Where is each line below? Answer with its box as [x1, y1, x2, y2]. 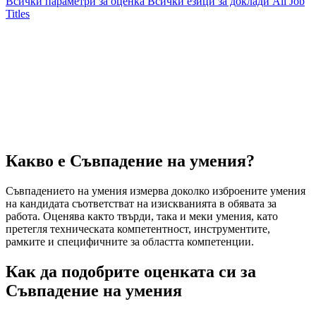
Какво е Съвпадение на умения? [6, 151, 255, 170]
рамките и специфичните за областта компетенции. [6, 235, 254, 248]
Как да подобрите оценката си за [6, 262, 256, 281]
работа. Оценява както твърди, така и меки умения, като [6, 209, 278, 222]
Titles [6, 8, 30, 20]
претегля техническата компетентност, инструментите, [6, 222, 270, 235]
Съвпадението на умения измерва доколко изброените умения [6, 184, 305, 197]
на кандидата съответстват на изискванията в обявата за [6, 197, 276, 209]
